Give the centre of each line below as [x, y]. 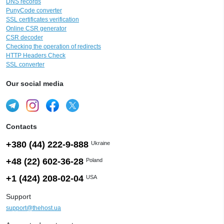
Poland [94, 160]
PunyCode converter [34, 11]
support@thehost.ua [33, 208]
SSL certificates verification [42, 20]
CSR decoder [24, 38]
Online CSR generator [36, 29]
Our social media [35, 84]
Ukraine [100, 143]
